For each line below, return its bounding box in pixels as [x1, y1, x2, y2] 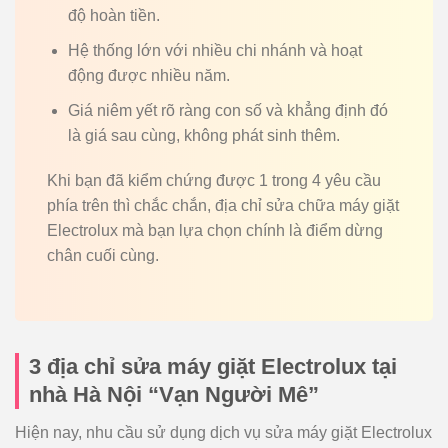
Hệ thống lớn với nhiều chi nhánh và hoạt [67, 41, 362, 59]
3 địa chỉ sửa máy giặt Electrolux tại [29, 354, 397, 380]
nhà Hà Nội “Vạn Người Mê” [29, 382, 319, 408]
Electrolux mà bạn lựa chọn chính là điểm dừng [47, 222, 383, 240]
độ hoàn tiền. [67, 7, 160, 25]
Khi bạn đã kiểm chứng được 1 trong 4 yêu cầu [47, 172, 381, 190]
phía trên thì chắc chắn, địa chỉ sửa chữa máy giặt [47, 197, 399, 215]
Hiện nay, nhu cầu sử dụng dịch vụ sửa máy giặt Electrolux [15, 424, 432, 442]
